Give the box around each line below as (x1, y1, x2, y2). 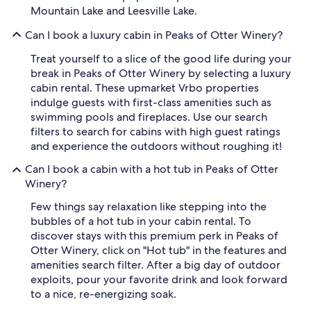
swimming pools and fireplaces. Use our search (31, 110, 267, 125)
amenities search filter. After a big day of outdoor (31, 258, 280, 273)
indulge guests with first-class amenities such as (31, 95, 271, 110)
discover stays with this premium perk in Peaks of (31, 228, 278, 244)
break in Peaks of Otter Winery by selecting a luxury (31, 66, 291, 81)
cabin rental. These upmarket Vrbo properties (31, 81, 259, 96)
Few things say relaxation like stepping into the (31, 199, 267, 215)
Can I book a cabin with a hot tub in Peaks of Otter (25, 162, 278, 177)
